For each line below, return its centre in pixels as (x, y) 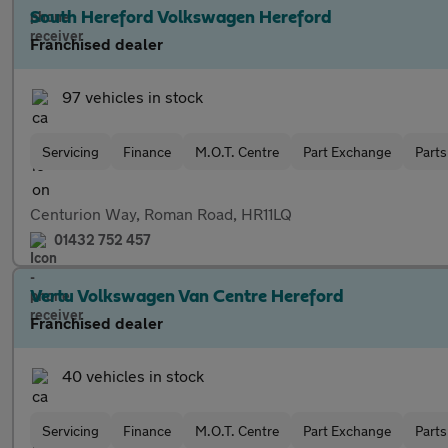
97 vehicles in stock (132, 96)
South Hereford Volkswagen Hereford (181, 18)
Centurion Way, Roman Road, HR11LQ (161, 213)
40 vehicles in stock (133, 375)
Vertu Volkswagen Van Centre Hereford (187, 297)
